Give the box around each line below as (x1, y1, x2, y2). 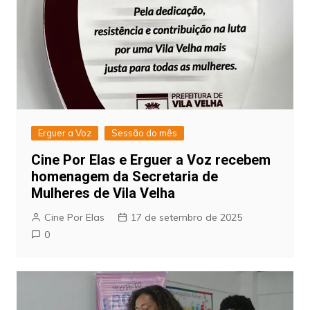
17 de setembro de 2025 (130, 210, 242, 224)
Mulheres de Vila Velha (30, 184, 175, 201)
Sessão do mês (111, 127, 177, 138)
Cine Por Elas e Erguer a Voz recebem (30, 151, 271, 168)
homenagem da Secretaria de (30, 167, 218, 185)
